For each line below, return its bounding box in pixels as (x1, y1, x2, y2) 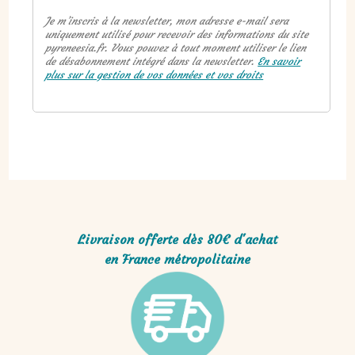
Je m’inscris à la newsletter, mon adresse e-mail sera (45, 13, 289, 28)
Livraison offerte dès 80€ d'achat (78, 231, 277, 247)
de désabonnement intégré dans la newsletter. (45, 54, 258, 68)
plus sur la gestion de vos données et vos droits (45, 67, 264, 82)
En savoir (258, 54, 301, 68)
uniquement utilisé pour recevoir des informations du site (45, 27, 309, 41)
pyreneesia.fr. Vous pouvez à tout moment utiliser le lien (45, 40, 307, 55)
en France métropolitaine (105, 250, 250, 267)
